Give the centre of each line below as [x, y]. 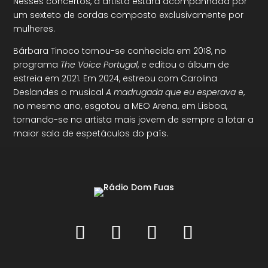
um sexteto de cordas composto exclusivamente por [129, 15]
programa [37, 65]
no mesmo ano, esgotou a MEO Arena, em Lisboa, [121, 106]
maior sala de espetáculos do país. [91, 133]
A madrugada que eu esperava [171, 92]
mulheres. [34, 29]
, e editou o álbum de [184, 65]
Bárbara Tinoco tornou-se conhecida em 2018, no [120, 51]
